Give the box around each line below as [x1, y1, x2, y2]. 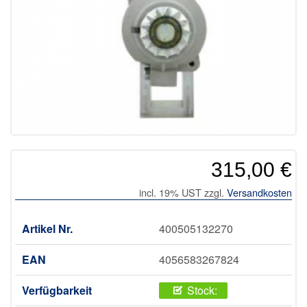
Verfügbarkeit [22, 282, 92, 299]
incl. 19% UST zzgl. [139, 185, 227, 200]
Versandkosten [227, 185, 292, 200]
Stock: [186, 282, 217, 299]
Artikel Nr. [22, 221, 73, 237]
